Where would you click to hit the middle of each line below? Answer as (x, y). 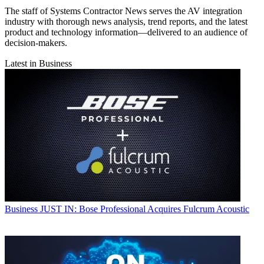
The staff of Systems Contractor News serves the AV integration (123, 11)
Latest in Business (38, 64)
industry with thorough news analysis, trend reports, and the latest (126, 22)
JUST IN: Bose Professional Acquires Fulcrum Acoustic (145, 209)
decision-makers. (36, 43)
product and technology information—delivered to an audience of (126, 32)
